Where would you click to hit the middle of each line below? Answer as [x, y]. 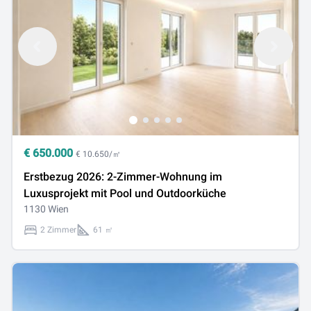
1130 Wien [46, 209]
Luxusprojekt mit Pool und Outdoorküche [125, 193]
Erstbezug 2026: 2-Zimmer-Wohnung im [123, 177]
